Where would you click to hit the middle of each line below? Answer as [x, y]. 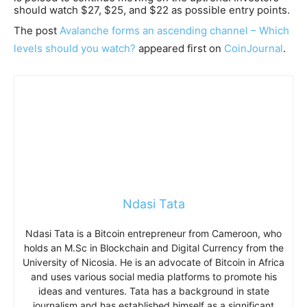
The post [37, 30]
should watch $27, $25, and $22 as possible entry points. [152, 10]
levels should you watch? [75, 48]
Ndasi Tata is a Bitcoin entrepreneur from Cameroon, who [153, 233]
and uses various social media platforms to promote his [153, 276]
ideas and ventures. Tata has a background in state [153, 291]
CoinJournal [254, 48]
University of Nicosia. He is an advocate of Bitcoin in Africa [153, 262]
